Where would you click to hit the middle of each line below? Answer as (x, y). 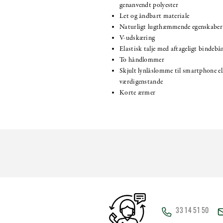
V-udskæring (137, 38)
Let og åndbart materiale (155, 16)
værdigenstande (141, 82)
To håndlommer (142, 60)
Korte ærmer (138, 93)
